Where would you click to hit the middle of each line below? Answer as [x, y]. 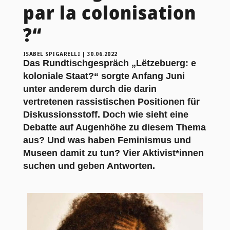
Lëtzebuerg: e [166, 63]
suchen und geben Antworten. [89, 166]
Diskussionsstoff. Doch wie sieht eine [106, 114]
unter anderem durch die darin [90, 89]
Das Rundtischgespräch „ [79, 63]
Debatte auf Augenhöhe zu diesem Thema [114, 127]
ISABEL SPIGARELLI [52, 54]
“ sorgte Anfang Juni [139, 76]
